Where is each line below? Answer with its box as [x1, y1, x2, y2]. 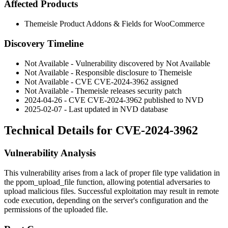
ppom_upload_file [16, 178, 74, 187]
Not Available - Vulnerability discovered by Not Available [24, 59, 210, 68]
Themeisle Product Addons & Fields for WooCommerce [24, 19, 205, 28]
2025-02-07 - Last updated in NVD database [24, 104, 168, 113]
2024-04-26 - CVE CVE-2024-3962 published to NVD [24, 95, 204, 104]
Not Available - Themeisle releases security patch [24, 86, 182, 95]
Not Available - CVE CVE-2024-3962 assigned [24, 77, 178, 86]
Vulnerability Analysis [4, 148, 96, 159]
